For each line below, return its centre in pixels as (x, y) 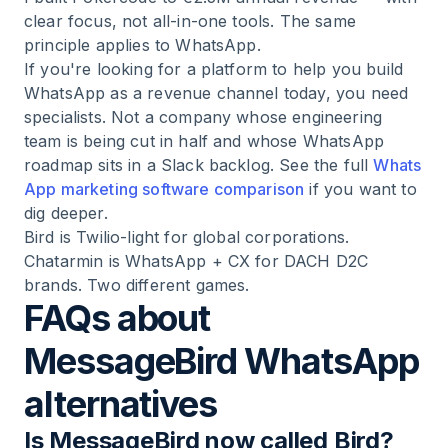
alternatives (121, 404)
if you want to (360, 189)
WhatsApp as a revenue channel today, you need (216, 93)
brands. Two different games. (137, 285)
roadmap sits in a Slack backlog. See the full (199, 165)
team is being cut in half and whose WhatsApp (204, 141)
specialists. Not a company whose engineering (203, 117)
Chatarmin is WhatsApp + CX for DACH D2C (196, 261)
